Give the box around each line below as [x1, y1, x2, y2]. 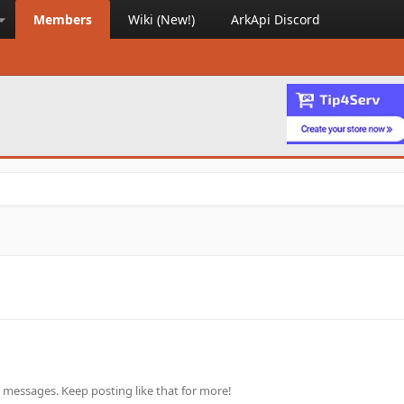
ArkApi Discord [230, 11, 320, 28]
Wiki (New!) [127, 11, 195, 28]
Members [32, 11, 92, 28]
